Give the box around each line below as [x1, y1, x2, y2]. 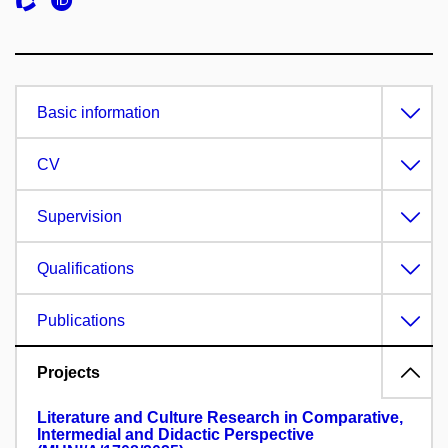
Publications [37, 312, 125, 329]
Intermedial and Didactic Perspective [37, 426, 314, 443]
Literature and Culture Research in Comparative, [37, 409, 403, 426]
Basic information [37, 104, 160, 121]
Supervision [37, 208, 122, 225]
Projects [37, 364, 100, 381]
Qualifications [37, 260, 134, 277]
